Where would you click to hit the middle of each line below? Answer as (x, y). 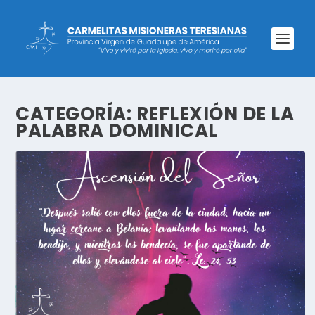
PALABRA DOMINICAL (117, 131)
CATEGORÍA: (76, 114)
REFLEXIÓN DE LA (215, 114)
